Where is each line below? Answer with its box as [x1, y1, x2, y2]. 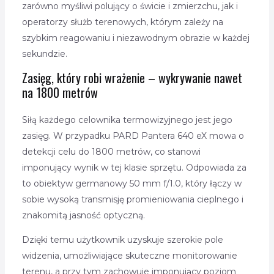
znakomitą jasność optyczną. [21, 210, 145, 221]
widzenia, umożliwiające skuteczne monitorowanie [21, 250, 237, 262]
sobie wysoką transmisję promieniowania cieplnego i [21, 194, 243, 206]
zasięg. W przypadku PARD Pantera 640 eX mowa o [21, 130, 244, 142]
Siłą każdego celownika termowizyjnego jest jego [21, 114, 232, 126]
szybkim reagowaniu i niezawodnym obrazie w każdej [21, 32, 250, 44]
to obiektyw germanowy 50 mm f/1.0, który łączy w [21, 178, 242, 190]
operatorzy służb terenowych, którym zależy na [21, 17, 223, 28]
